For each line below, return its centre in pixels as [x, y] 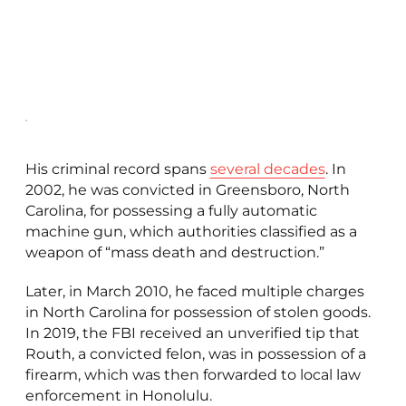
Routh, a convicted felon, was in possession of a [195, 354]
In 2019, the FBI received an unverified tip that [192, 333]
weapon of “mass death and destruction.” [176, 253]
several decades [267, 169]
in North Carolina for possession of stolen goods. [198, 313]
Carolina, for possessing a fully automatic [171, 211]
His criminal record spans [117, 169]
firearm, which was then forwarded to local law [193, 375]
